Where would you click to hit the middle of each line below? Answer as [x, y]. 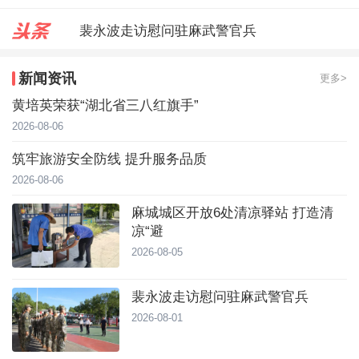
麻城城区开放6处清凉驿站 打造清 [233, 213]
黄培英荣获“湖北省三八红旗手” [105, 105]
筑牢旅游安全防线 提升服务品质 [109, 159]
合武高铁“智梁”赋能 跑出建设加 [174, 67]
